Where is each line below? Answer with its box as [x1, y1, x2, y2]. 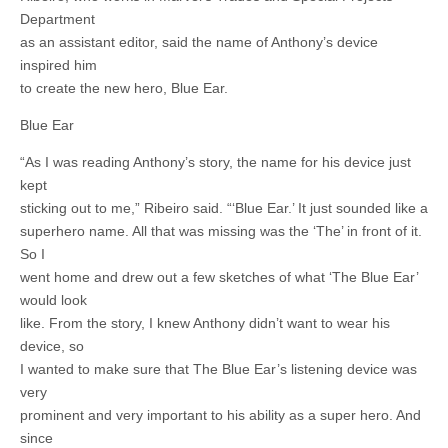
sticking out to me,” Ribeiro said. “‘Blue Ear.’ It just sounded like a [20, 200, 428, 217]
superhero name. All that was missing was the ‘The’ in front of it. [20, 223, 422, 240]
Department [20, 11, 95, 28]
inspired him [20, 57, 97, 74]
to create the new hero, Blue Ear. [20, 80, 228, 97]
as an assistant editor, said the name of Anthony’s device [20, 34, 378, 51]
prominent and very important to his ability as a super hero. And [20, 407, 421, 424]
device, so [20, 338, 84, 355]
